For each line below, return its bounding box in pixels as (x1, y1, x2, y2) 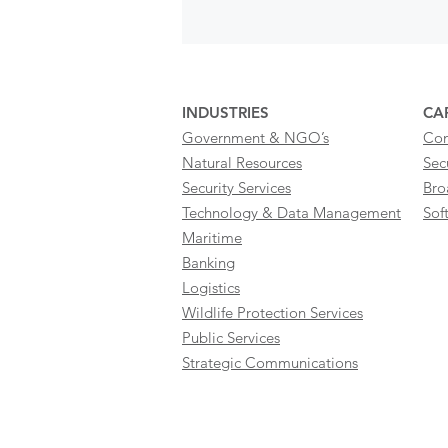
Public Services (182, 328, 280, 347)
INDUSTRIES (182, 103, 269, 122)
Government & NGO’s (182, 128, 329, 147)
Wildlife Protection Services (182, 303, 363, 322)
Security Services (182, 178, 291, 197)
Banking (182, 253, 235, 272)
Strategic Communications (182, 353, 358, 372)
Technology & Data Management (182, 203, 401, 222)
